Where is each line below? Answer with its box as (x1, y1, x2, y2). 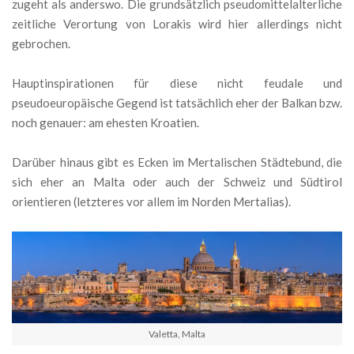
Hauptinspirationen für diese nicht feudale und (12, 76, 342, 91)
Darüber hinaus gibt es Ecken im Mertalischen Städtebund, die (12, 155, 342, 170)
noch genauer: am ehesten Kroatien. (12, 115, 199, 130)
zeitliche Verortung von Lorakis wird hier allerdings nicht (12, 17, 342, 32)
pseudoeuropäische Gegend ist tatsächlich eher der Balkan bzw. (12, 96, 342, 111)
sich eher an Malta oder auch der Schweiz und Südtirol (12, 175, 342, 190)
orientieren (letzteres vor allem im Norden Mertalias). (12, 194, 291, 209)
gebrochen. (12, 36, 70, 51)
